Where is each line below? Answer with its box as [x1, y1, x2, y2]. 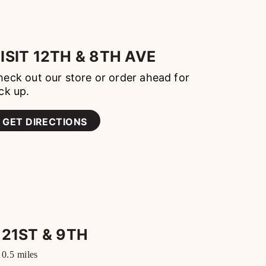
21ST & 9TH [1, 226, 88, 243]
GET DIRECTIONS [2, 116, 87, 128]
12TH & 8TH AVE [33, 47, 156, 65]
